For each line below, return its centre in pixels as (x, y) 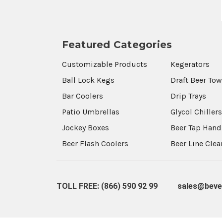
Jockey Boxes (85, 127)
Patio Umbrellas (90, 111)
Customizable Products (104, 64)
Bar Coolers (82, 96)
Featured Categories (117, 44)
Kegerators (190, 64)
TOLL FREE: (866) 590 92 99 (107, 186)
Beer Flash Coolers (95, 143)
